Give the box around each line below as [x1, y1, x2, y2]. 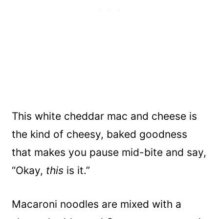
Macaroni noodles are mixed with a [12, 198, 181, 211]
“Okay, [12, 164, 46, 177]
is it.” [64, 164, 90, 177]
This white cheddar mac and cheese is [12, 110, 197, 123]
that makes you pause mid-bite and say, [12, 146, 206, 159]
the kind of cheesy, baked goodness [12, 128, 187, 141]
